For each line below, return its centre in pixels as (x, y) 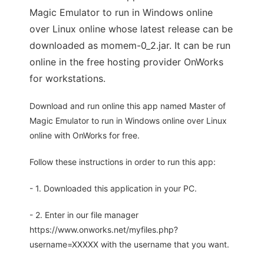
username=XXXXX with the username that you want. (129, 245)
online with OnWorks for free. (85, 136)
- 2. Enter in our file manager (84, 215)
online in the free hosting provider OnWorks (126, 62)
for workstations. (67, 79)
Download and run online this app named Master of (128, 106)
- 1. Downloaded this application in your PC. (113, 189)
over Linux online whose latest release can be (131, 29)
